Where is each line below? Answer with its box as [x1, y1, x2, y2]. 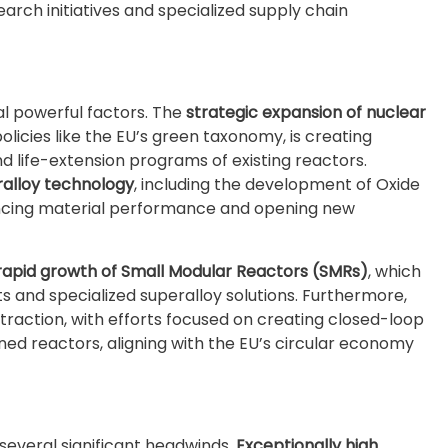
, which [368, 260, 421, 283]
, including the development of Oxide [134, 173, 420, 196]
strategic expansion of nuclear [186, 101, 426, 124]
